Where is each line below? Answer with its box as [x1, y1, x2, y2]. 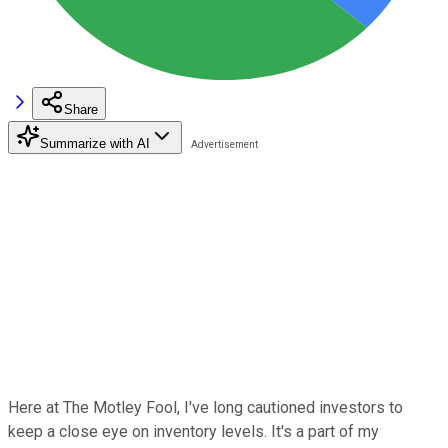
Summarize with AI [40, 135, 150, 151]
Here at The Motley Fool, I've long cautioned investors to [8, 397, 403, 417]
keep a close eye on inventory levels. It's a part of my [8, 421, 379, 441]
